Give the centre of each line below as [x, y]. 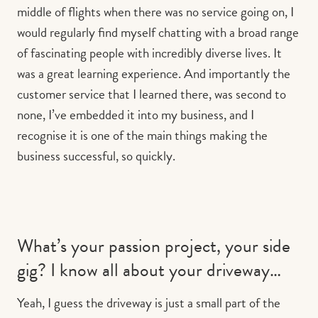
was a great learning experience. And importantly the [154, 73]
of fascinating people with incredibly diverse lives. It [149, 53]
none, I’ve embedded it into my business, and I [136, 114]
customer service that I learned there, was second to [152, 94]
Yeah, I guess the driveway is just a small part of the [149, 302]
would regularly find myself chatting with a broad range [158, 32]
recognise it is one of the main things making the [142, 135]
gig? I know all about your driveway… [149, 270]
